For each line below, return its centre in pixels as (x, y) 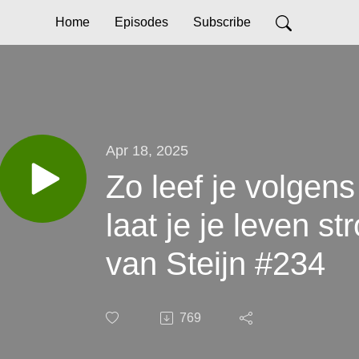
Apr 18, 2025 (147, 150)
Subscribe (222, 22)
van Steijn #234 (216, 263)
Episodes (141, 22)
